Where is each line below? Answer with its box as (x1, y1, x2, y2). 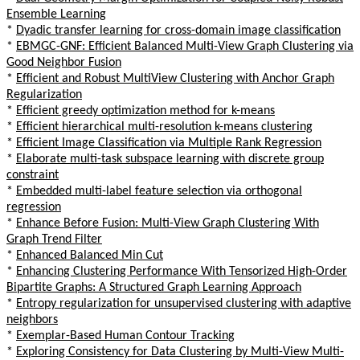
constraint (6, 168, 59, 182)
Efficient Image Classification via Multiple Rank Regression (16, 136, 321, 149)
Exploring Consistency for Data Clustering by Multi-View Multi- (16, 345, 344, 358)
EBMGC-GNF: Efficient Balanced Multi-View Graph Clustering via (16, 39, 354, 53)
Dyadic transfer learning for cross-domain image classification (16, 23, 341, 37)
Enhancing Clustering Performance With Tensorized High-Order (16, 264, 347, 278)
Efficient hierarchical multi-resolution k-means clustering (16, 120, 313, 133)
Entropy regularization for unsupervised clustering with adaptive (16, 297, 351, 310)
